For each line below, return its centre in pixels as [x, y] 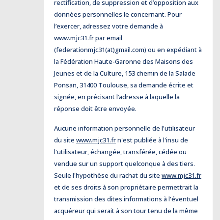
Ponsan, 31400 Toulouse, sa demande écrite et [124, 85]
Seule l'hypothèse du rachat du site [108, 175]
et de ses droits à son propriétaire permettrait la [126, 187]
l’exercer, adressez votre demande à [109, 26]
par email [108, 38]
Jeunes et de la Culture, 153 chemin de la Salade [125, 73]
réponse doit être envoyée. [95, 109]
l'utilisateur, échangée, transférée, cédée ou [120, 152]
